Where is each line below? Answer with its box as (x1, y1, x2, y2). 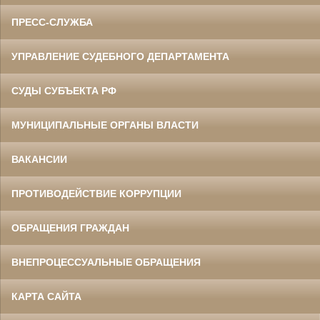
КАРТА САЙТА (11, 291, 81, 303)
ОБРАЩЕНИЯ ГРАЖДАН (11, 222, 129, 234)
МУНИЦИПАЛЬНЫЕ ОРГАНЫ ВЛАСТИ (11, 119, 199, 131)
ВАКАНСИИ (11, 154, 67, 166)
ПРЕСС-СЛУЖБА (11, 16, 93, 29)
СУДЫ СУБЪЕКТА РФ (11, 85, 116, 97)
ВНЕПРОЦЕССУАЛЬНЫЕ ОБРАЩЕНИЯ (11, 256, 201, 269)
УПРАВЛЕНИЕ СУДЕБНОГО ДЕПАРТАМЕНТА (11, 51, 229, 63)
